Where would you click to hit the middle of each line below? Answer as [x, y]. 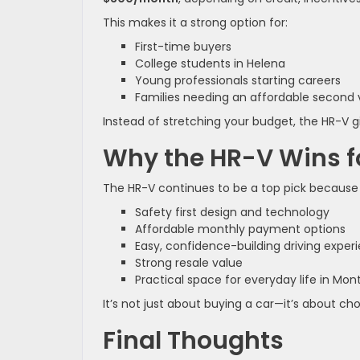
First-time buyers [183, 46]
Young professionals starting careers [238, 80]
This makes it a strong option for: [195, 22]
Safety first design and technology [232, 212]
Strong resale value [189, 262]
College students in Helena [210, 63]
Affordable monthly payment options [240, 229]
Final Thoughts [193, 340]
